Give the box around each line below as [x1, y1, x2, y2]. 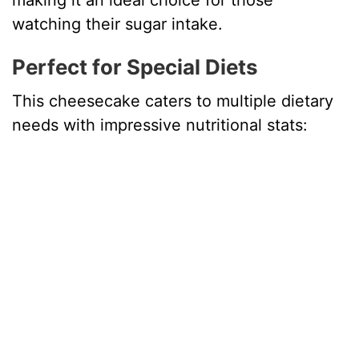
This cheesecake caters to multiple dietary [12, 91, 334, 111]
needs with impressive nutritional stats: [12, 115, 309, 135]
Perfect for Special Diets [12, 54, 259, 80]
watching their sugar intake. [12, 14, 224, 34]
